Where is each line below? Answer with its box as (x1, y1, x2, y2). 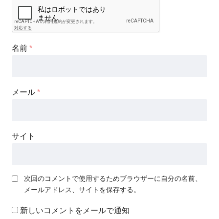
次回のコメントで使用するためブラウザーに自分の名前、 (24, 174, 202, 182)
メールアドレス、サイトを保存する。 (24, 185, 140, 194)
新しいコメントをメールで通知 (20, 206, 130, 215)
